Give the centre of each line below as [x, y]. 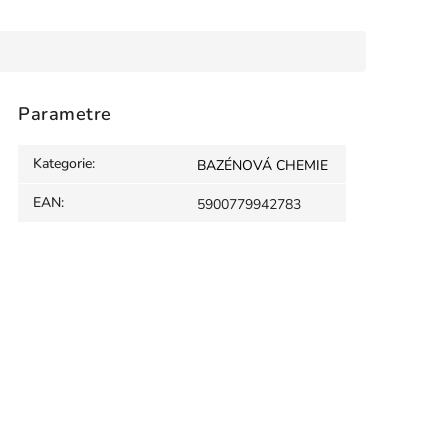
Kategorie [62, 164]
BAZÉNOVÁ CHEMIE [262, 166]
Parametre [65, 113]
